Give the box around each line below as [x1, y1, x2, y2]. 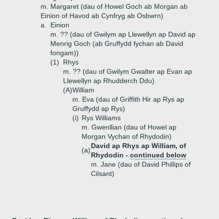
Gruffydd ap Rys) [72, 105, 125, 112]
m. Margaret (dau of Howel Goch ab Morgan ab [41, 2, 188, 10]
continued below [130, 151, 186, 159]
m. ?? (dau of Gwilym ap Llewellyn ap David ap [50, 30, 196, 38]
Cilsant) [91, 170, 114, 177]
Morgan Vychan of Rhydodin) [82, 132, 172, 140]
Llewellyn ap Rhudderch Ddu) [63, 77, 154, 85]
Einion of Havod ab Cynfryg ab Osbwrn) [41, 12, 163, 20]
